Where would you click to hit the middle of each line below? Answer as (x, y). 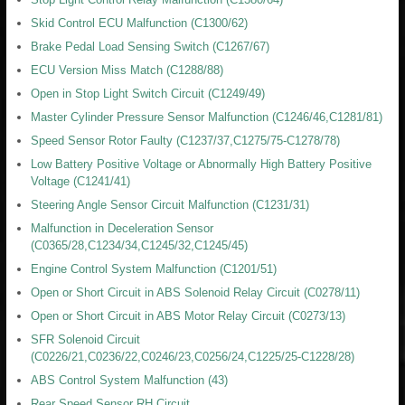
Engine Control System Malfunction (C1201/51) (154, 268)
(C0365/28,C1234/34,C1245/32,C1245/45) (139, 245)
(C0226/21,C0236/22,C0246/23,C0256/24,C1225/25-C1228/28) (193, 356)
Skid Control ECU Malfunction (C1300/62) (139, 23)
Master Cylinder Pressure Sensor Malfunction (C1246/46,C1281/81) (207, 117)
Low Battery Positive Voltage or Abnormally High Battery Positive (201, 164)
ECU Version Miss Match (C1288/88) (127, 70)
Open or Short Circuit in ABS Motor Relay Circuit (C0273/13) (188, 316)
